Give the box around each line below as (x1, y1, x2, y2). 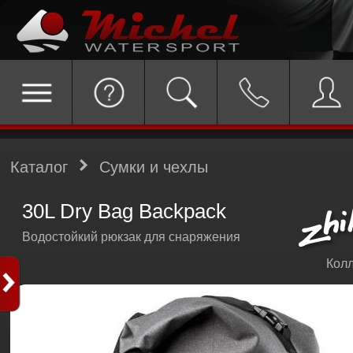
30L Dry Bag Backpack (22, 200, 226, 222)
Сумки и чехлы (98, 158, 208, 176)
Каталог (10, 158, 68, 176)
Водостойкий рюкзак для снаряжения (22, 230, 240, 243)
